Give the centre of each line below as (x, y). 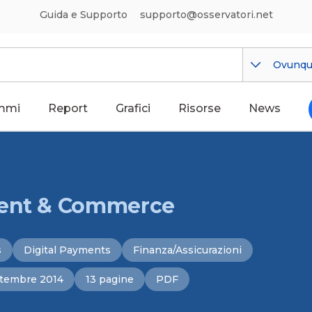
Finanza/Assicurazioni (187, 250)
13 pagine (110, 279)
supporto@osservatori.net (206, 15)
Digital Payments (67, 250)
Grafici (133, 108)
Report (68, 108)
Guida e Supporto (83, 15)
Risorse (200, 108)
